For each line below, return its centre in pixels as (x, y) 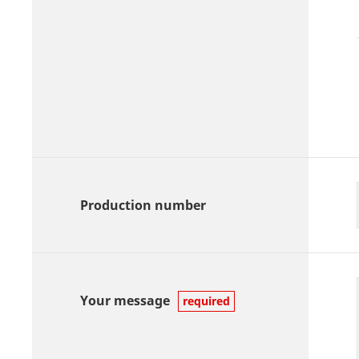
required (206, 301)
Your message (125, 301)
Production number (143, 205)
